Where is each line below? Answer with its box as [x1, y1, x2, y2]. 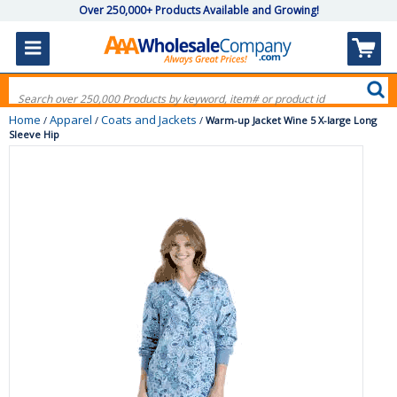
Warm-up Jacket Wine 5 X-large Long [206, 113, 377, 127]
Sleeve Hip [9, 128, 59, 141]
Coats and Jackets [101, 112, 197, 128]
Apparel [50, 112, 92, 128]
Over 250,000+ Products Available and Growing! [78, 3, 319, 18]
